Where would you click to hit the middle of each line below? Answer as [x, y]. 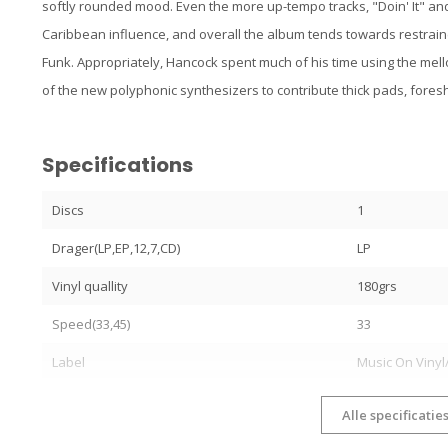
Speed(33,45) [91, 324]
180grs [377, 286]
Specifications [117, 165]
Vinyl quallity [90, 286]
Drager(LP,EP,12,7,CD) [116, 248]
